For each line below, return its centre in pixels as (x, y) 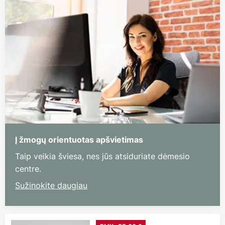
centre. (28, 169)
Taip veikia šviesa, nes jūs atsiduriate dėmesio (102, 156)
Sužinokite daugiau (51, 186)
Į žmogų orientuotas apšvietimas (79, 140)
